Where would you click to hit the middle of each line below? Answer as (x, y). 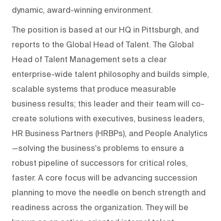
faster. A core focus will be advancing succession (105, 177)
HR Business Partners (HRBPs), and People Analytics (110, 133)
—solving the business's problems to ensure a (98, 148)
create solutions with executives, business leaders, (108, 118)
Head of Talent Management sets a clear (89, 59)
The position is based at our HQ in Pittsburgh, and (105, 29)
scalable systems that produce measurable (94, 89)
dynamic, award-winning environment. (82, 10)
